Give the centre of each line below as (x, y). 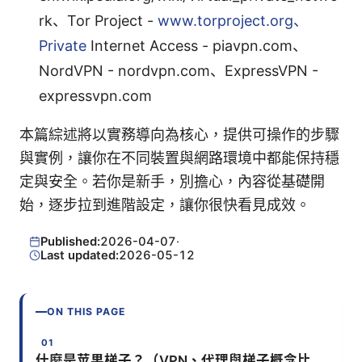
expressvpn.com (95, 96)
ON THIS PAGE (86, 312)
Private (63, 46)
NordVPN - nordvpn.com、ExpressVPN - (179, 71)
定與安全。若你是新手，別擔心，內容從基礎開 (172, 182)
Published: (70, 241)
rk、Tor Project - (98, 21)
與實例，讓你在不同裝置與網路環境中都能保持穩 (179, 158)
